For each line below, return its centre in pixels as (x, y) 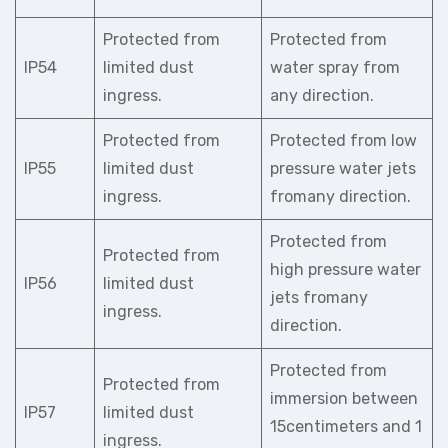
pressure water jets (343, 168)
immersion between (344, 398)
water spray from (335, 67)
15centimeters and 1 (346, 426)
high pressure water (345, 269)
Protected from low (343, 140)
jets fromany (319, 297)
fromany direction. (340, 196)
